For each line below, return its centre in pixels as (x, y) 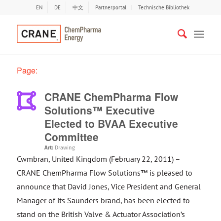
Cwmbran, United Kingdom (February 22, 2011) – (98, 159)
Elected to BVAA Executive (111, 123)
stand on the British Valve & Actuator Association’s (101, 214)
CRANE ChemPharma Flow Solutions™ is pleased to (104, 173)
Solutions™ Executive (99, 110)
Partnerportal (111, 7)
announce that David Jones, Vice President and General (109, 186)
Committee (71, 137)
